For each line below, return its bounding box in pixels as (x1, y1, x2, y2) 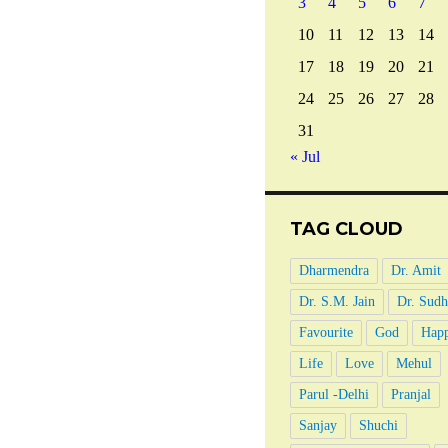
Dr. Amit (390, 263, 441, 279)
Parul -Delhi (298, 387, 369, 403)
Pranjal (390, 387, 431, 403)
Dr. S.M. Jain (298, 294, 375, 310)
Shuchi (358, 418, 398, 434)
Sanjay (298, 418, 337, 434)
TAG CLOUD (289, 218, 403, 241)
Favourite (298, 325, 353, 341)
